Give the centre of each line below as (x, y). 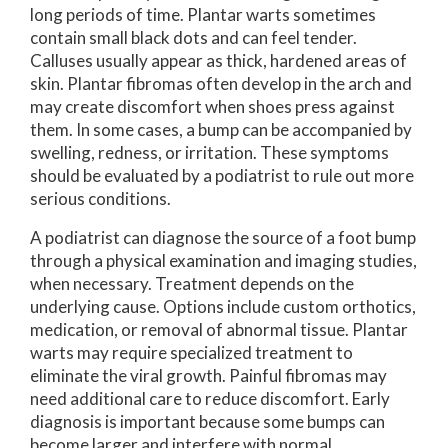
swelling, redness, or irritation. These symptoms (209, 152)
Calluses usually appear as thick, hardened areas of (218, 60)
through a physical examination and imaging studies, (223, 260)
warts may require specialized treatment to (191, 352)
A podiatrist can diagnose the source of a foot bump (223, 237)
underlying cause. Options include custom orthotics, (223, 306)
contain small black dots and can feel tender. (193, 37)
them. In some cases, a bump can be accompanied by (221, 129)
